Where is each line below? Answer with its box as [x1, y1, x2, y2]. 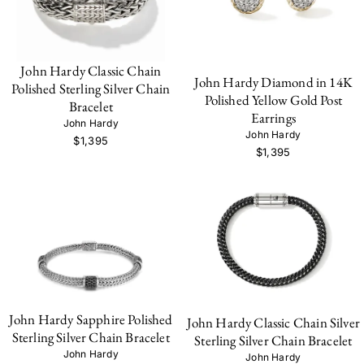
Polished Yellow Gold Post [204, 91, 342, 110]
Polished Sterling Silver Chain [11, 80, 171, 98]
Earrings [250, 109, 296, 128]
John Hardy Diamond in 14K [193, 73, 353, 92]
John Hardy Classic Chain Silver [186, 313, 360, 331]
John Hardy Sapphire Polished [8, 310, 173, 328]
